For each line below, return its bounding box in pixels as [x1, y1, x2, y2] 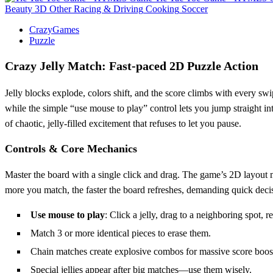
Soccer [182, 3, 208, 14]
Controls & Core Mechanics [5, 142, 137, 155]
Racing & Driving [74, 3, 143, 14]
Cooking [146, 3, 179, 14]
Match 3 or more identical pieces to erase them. [30, 227, 211, 238]
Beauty [5, 3, 32, 14]
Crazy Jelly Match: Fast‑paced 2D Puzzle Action [5, 58, 258, 73]
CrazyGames [29, 24, 79, 35]
